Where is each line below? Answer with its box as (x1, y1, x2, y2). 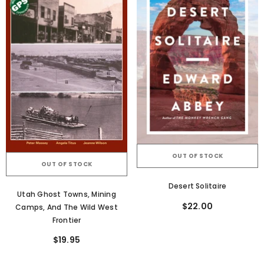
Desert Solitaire (168, 181, 227, 192)
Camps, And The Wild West (15, 202, 118, 213)
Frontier (52, 215, 81, 226)
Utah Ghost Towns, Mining (17, 189, 116, 200)
